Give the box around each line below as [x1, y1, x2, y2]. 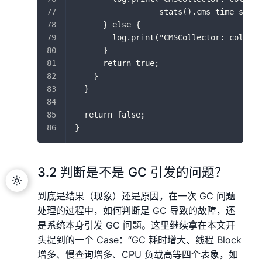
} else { [75, 19, 140, 29]
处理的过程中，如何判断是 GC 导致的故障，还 [37, 204, 235, 216]
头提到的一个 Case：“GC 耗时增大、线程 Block [37, 233, 242, 246]
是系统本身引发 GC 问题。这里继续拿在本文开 [37, 219, 235, 231]
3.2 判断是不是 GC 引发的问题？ [37, 164, 227, 180]
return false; [75, 109, 145, 119]
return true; [75, 58, 159, 68]
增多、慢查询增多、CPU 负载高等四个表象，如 [37, 248, 238, 260]
